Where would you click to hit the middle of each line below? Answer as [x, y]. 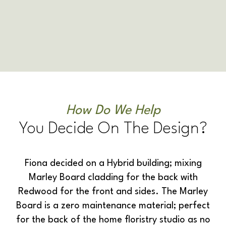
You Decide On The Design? [113, 129]
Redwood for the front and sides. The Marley [113, 192]
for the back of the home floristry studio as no [113, 220]
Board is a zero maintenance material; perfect [113, 206]
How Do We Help [113, 111]
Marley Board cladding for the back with [113, 178]
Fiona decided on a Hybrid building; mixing [113, 164]
